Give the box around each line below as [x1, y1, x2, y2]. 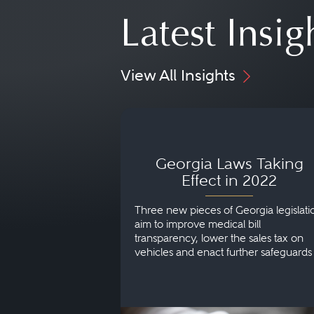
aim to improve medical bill [135, 218, 261, 231]
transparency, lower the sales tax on [135, 232, 303, 245]
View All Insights [121, 66, 235, 84]
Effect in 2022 [182, 171, 277, 190]
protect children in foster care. [135, 260, 275, 273]
